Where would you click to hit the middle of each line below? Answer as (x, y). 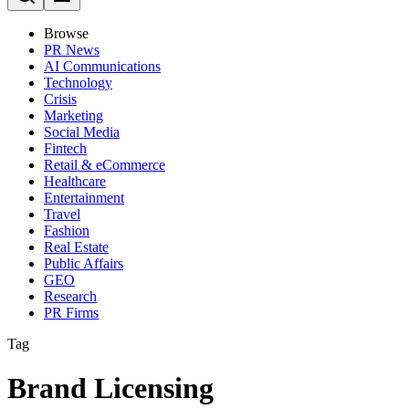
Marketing (73, 115)
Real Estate (76, 247)
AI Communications (102, 66)
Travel (62, 214)
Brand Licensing (110, 388)
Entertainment (84, 198)
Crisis (60, 99)
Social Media (82, 132)
